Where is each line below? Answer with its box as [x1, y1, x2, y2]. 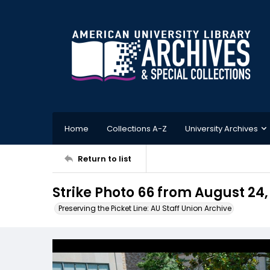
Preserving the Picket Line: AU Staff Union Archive [58, 203, 231, 213]
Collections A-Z [107, 122, 167, 134]
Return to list [78, 152, 131, 165]
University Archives [185, 122, 258, 134]
